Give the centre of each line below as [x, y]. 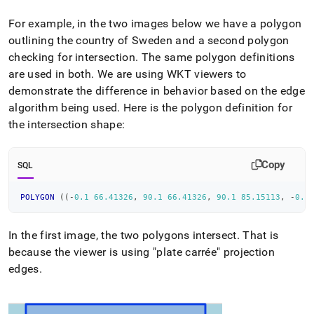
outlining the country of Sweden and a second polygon [149, 40]
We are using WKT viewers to [170, 74]
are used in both [50, 74]
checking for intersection [72, 57]
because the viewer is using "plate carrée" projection [142, 252]
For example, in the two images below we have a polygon [155, 23]
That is [259, 235]
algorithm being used [63, 107]
